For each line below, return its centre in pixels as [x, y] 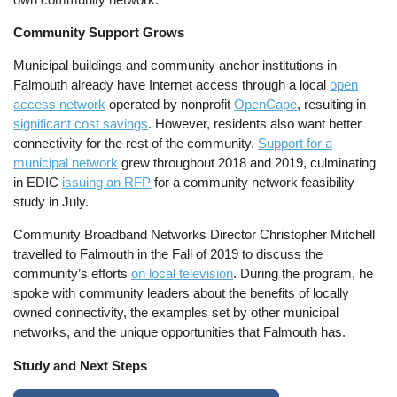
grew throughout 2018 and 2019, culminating [247, 163]
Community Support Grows [99, 33]
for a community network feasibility [253, 183]
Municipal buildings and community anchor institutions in [175, 66]
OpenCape [266, 105]
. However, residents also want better [255, 124]
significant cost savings [81, 124]
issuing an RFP [107, 183]
